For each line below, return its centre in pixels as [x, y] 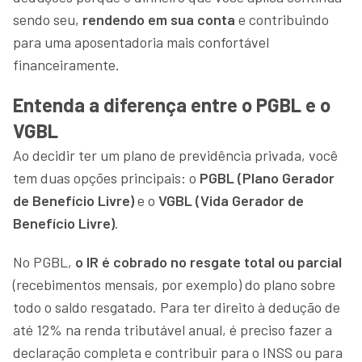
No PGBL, [44, 261]
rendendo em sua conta [160, 19]
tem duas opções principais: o [106, 177]
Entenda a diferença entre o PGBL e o [172, 104]
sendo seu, [48, 19]
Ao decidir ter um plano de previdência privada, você [175, 155]
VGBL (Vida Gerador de [231, 200]
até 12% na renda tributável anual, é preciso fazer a [173, 329]
